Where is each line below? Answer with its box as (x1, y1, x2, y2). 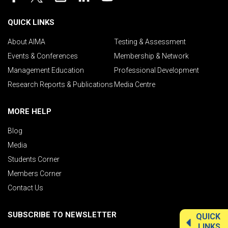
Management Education (8, 66, 84, 74)
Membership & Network (114, 51, 189, 60)
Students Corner (8, 155, 60, 163)
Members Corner (8, 169, 62, 178)
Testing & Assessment (114, 37, 186, 46)
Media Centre (114, 80, 155, 89)
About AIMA (8, 37, 45, 46)
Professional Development (114, 66, 199, 74)
